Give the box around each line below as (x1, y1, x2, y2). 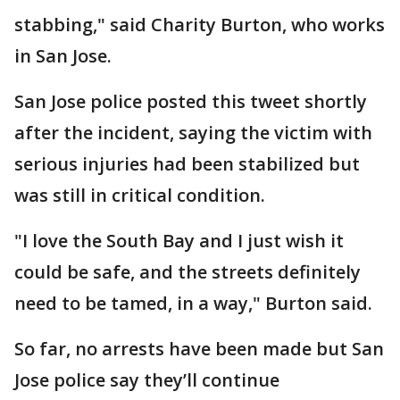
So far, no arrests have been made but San (14, 336, 384, 361)
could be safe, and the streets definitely (14, 259, 361, 284)
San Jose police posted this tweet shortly (14, 88, 367, 113)
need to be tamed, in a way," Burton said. (14, 290, 386, 315)
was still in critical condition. (14, 182, 279, 207)
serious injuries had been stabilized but (14, 151, 360, 176)
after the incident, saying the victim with (14, 120, 372, 145)
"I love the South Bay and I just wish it (14, 228, 344, 253)
